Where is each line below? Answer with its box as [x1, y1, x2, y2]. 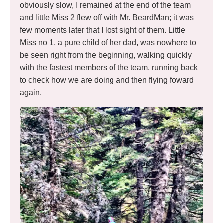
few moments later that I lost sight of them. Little [20, 26, 185, 35]
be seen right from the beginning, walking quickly [20, 51, 192, 60]
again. [20, 88, 42, 97]
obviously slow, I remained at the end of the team [20, 1, 191, 10]
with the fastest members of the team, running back [20, 63, 198, 72]
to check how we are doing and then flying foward [20, 76, 194, 85]
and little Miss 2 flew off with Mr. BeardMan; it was [20, 13, 194, 22]
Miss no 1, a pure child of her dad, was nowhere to [20, 38, 196, 47]
